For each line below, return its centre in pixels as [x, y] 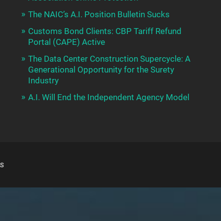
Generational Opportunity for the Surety [101, 70]
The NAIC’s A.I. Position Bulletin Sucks [99, 15]
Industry [43, 81]
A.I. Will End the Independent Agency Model [109, 97]
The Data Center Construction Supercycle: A [109, 59]
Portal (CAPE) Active [66, 42]
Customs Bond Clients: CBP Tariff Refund [105, 31]
